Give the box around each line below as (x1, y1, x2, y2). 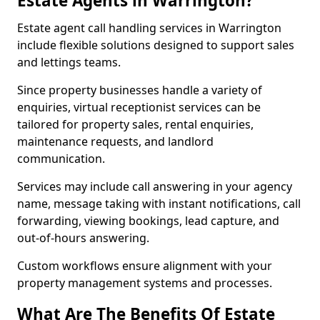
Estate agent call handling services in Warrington (17, 20, 281, 36)
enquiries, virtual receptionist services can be (17, 99, 261, 115)
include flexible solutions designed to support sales (17, 37, 294, 53)
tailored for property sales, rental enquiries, (17, 116, 254, 132)
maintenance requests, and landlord (17, 134, 214, 149)
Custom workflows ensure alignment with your (17, 258, 272, 274)
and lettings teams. (17, 54, 121, 70)
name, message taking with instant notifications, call (17, 196, 301, 211)
